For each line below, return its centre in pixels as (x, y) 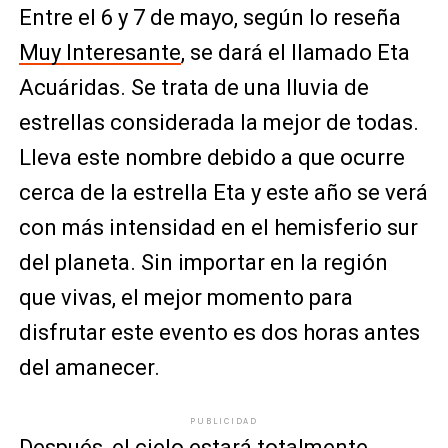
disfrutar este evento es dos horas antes (219, 332)
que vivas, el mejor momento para (185, 297)
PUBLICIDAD (223, 421)
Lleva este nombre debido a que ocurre (211, 157)
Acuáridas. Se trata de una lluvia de (193, 87)
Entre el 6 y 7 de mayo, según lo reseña (209, 17)
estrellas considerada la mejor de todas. (218, 122)
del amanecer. (89, 367)
